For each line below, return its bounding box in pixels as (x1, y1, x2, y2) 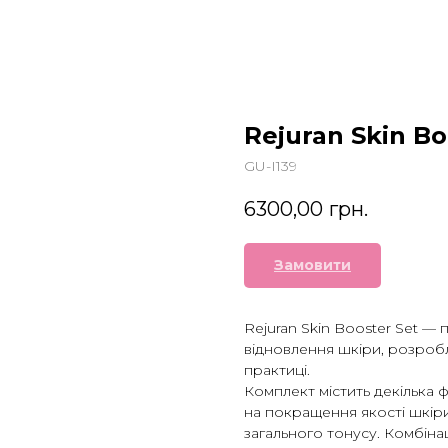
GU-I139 (244, 157, 297, 175)
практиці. (244, 361, 310, 380)
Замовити (274, 256, 351, 275)
